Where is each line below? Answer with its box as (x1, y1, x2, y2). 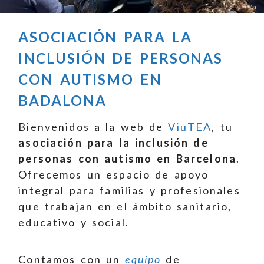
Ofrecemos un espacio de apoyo (18, 168, 209, 181)
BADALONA (18, 91, 107, 109)
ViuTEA (168, 120, 212, 133)
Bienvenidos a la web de (18, 120, 169, 133)
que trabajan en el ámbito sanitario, (18, 200, 232, 213)
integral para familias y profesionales (18, 184, 240, 197)
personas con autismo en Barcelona (18, 152, 237, 165)
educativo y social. (18, 216, 130, 229)
